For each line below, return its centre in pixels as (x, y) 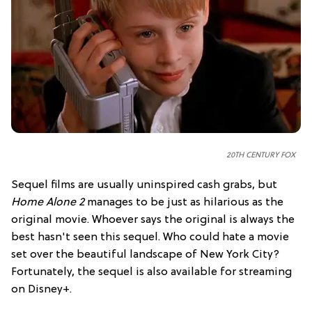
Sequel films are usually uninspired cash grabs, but (144, 186)
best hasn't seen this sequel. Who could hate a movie (150, 238)
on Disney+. (41, 290)
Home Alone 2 (48, 203)
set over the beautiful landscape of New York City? (145, 255)
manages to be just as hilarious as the (184, 203)
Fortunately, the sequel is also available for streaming (151, 273)
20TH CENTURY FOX (261, 156)
